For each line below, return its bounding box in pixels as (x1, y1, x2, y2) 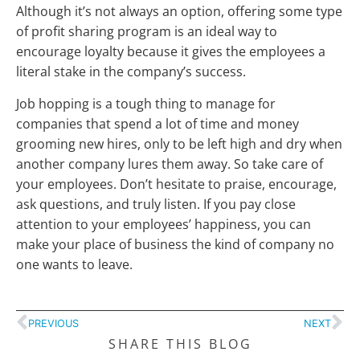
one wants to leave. (16, 255, 133, 273)
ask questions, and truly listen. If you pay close (16, 194, 296, 213)
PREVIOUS (28, 317, 79, 329)
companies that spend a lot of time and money (16, 114, 299, 133)
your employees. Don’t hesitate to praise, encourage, (16, 174, 337, 193)
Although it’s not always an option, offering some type (16, 2, 342, 21)
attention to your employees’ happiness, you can (16, 215, 311, 233)
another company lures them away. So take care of (16, 154, 323, 173)
